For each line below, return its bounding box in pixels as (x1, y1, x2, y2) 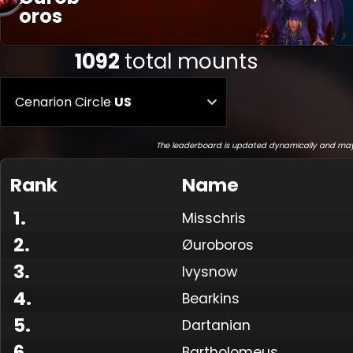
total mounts (124, 46, 258, 76)
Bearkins (182, 288, 240, 308)
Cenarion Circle (15, 92, 111, 111)
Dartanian (182, 315, 251, 335)
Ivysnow (182, 262, 237, 281)
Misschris (182, 208, 246, 228)
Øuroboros (182, 235, 254, 255)
